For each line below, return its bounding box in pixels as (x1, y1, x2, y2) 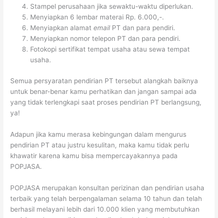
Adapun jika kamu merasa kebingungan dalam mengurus (10, 130, 187, 138)
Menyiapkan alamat (30, 24, 94, 32)
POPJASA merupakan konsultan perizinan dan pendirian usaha (10, 183, 205, 192)
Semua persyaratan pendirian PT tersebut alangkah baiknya (10, 76, 199, 85)
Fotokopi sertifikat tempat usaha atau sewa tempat (30, 45, 190, 54)
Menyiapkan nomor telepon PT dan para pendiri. (30, 35, 181, 43)
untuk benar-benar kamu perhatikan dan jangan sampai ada (10, 87, 197, 95)
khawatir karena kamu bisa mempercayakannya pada (10, 151, 178, 160)
